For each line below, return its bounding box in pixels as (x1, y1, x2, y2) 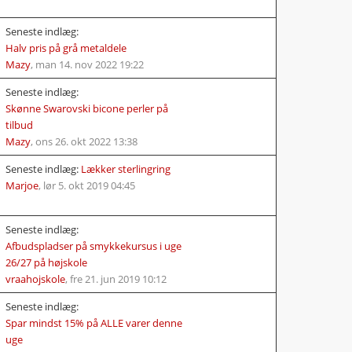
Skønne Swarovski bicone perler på (5, 101, 168, 115)
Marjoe (5, 178, 38, 192)
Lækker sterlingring (81, 161, 170, 176)
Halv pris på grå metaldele (5, 40, 126, 55)
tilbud (5, 117, 33, 132)
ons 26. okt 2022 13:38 (35, 134, 137, 148)
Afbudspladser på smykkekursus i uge (5, 238, 181, 253)
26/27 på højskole (5, 255, 87, 269)
